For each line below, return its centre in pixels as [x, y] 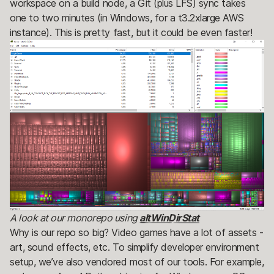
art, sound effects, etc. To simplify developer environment [135, 247]
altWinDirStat [169, 217]
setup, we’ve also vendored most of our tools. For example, [137, 261]
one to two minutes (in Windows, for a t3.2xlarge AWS [127, 17]
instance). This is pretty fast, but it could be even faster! [131, 32]
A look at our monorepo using [75, 217]
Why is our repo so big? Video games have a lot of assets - [137, 232]
